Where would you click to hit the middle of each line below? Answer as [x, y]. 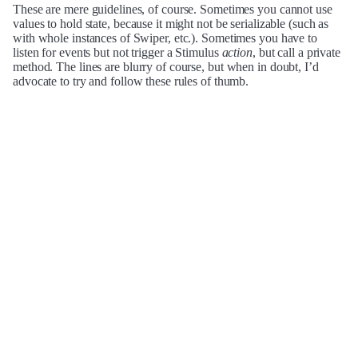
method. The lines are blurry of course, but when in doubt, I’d [166, 67]
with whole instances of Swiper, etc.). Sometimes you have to [165, 38]
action [237, 53]
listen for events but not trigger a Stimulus [117, 53]
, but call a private [296, 53]
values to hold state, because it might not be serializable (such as [171, 24]
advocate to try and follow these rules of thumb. [131, 82]
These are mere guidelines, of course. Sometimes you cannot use [173, 10]
